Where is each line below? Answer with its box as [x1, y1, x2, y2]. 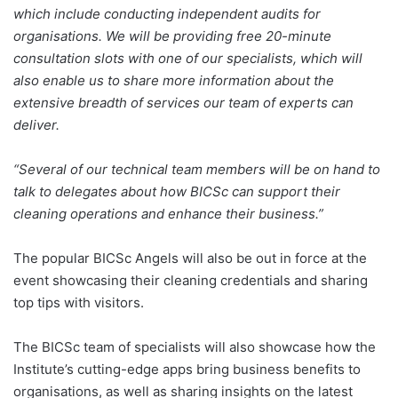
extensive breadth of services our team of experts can [13, 93, 354, 111]
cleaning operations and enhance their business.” [13, 204, 323, 222]
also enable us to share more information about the [13, 71, 334, 89]
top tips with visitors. [13, 293, 144, 311]
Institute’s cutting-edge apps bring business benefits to [13, 360, 361, 378]
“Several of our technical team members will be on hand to [13, 160, 380, 178]
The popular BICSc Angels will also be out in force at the [13, 249, 367, 267]
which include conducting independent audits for [13, 4, 321, 22]
